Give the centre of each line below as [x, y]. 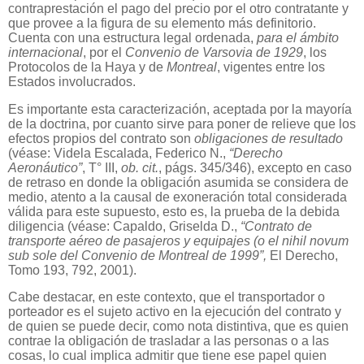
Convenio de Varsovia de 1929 [214, 52]
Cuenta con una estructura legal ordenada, [132, 37]
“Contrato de [276, 226]
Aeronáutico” [45, 167]
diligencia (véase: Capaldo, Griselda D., [124, 226]
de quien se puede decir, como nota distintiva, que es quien [178, 327]
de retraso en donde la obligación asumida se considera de [178, 182]
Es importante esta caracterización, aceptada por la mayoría [180, 109]
